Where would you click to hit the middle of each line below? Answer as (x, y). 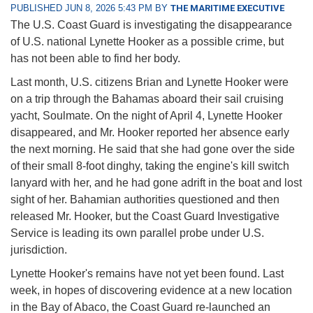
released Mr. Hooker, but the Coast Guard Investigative (145, 217)
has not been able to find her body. (97, 59)
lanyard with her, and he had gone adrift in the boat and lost (156, 183)
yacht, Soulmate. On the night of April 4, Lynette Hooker (146, 116)
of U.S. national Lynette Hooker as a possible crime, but (147, 42)
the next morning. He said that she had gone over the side (153, 150)
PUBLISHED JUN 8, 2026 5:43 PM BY (90, 8)
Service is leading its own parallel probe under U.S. (137, 233)
